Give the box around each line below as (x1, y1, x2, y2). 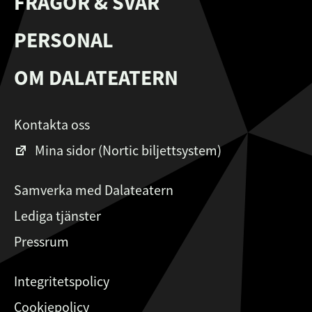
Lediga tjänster (14, 206, 101, 224)
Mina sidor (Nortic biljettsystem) (35, 141, 221, 159)
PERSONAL (14, 26, 114, 53)
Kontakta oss (14, 115, 90, 133)
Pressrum (14, 232, 69, 250)
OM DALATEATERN (14, 63, 178, 91)
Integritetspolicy (14, 272, 109, 290)
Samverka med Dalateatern (14, 180, 173, 198)
